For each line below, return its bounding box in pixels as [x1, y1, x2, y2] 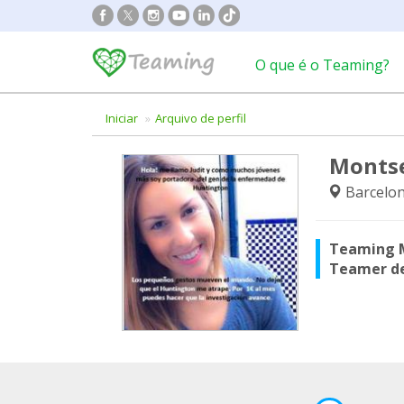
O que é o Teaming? [255, 55, 390, 75]
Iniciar [106, 110, 138, 126]
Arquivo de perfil [155, 110, 246, 126]
